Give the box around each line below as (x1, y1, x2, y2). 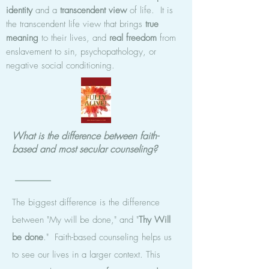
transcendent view (60, 4, 127, 16)
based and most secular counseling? (12, 142, 157, 156)
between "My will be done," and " (12, 214, 139, 226)
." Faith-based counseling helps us (43, 231, 172, 243)
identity (6, 4, 32, 16)
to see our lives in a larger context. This (12, 249, 160, 261)
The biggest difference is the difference (12, 196, 160, 208)
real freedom (109, 32, 157, 44)
